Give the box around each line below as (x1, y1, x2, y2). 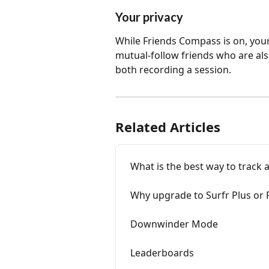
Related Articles (115, 117, 220, 136)
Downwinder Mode (130, 217, 218, 231)
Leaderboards (130, 246, 194, 259)
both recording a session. (115, 62, 231, 76)
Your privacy (115, 9, 183, 24)
